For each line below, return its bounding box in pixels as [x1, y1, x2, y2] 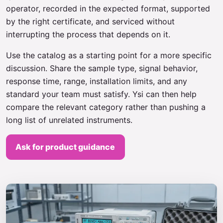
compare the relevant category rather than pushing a [6, 102, 206, 112]
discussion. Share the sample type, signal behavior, [6, 63, 198, 73]
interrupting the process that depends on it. [6, 29, 170, 39]
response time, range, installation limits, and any [6, 76, 187, 86]
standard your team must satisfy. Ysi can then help [6, 89, 197, 99]
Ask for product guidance [15, 142, 115, 152]
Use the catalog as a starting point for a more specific [6, 50, 212, 60]
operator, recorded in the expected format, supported [6, 3, 210, 13]
